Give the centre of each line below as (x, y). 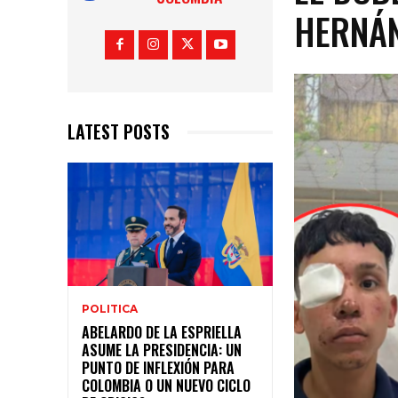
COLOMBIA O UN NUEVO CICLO (166, 385)
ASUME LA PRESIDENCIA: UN (162, 350)
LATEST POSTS (119, 132)
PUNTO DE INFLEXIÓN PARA (158, 367)
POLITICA (110, 308)
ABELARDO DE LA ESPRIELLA (162, 332)
